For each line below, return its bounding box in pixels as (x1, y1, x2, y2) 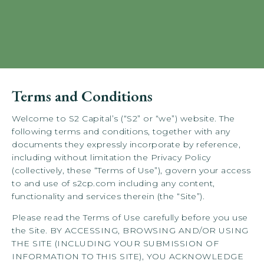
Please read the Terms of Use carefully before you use (12, 212, 248, 223)
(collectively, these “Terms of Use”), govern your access (12, 165, 250, 176)
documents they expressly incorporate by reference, (12, 139, 240, 150)
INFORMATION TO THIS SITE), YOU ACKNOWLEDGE (12, 251, 243, 262)
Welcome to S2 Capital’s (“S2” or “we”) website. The (12, 113, 235, 124)
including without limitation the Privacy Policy (12, 152, 211, 163)
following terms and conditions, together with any (12, 126, 230, 137)
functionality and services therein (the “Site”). (12, 191, 204, 202)
